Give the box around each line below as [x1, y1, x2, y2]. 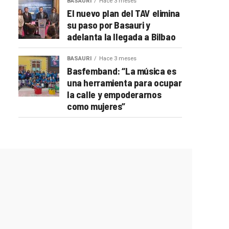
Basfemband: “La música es [67, 64, 176, 77]
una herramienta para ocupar [67, 76, 182, 88]
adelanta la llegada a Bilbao [67, 30, 176, 42]
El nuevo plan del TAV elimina [67, 7, 180, 19]
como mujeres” [67, 100, 126, 112]
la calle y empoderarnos [67, 88, 162, 100]
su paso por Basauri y [67, 18, 150, 31]
